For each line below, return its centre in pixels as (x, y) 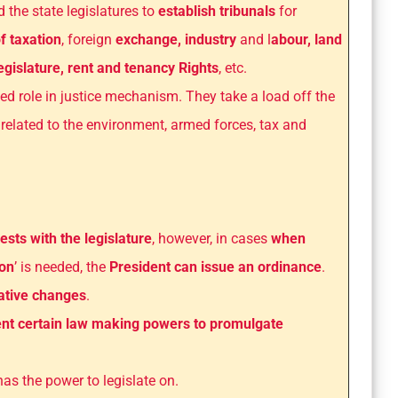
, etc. (233, 68)
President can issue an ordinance (215, 267)
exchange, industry (178, 40)
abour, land (306, 40)
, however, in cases (211, 239)
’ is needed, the (62, 267)
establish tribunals (217, 12)
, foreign (88, 40)
